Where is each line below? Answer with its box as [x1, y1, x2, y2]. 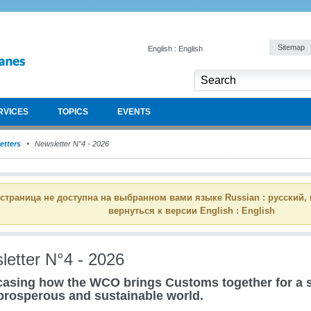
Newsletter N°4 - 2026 [33, 140, 109, 148]
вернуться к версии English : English [108, 205, 275, 216]
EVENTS [117, 107, 151, 117]
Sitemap [278, 43, 307, 51]
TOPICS [58, 107, 88, 117]
